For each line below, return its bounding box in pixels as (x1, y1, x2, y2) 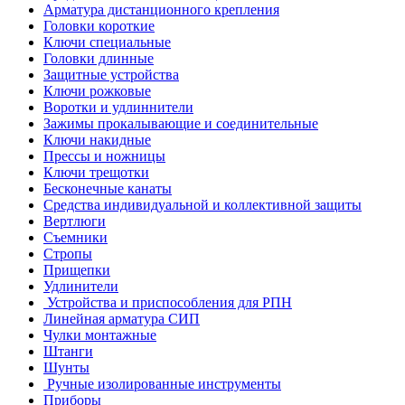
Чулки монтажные (43, 327, 156, 344)
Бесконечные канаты (43, 181, 172, 197)
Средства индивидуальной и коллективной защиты (43, 197, 362, 213)
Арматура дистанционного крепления (43, 2, 279, 18)
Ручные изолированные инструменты (43, 376, 281, 392)
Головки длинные (43, 51, 154, 67)
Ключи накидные (43, 132, 151, 148)
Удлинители (43, 278, 118, 295)
